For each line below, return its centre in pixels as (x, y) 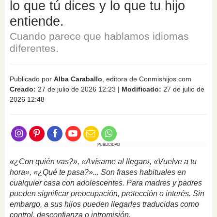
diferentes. (34, 48)
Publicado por (32, 79)
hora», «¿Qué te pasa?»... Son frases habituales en (98, 172)
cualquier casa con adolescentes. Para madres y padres (106, 183)
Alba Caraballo (78, 79)
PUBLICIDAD (108, 145)
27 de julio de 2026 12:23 (76, 89)
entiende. (37, 21)
